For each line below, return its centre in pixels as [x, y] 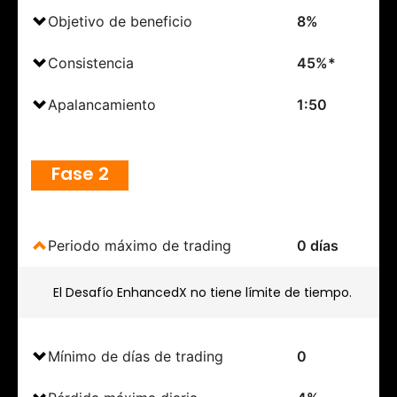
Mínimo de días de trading [136, 356]
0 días [317, 245]
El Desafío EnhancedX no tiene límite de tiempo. [202, 292]
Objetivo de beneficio [120, 21]
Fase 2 [80, 173]
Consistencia [91, 62]
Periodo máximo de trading [140, 245]
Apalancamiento [102, 104]
